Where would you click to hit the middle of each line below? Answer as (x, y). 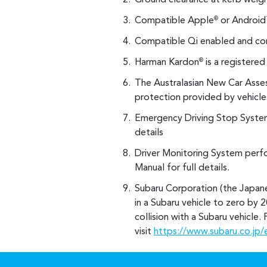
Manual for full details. (182, 168)
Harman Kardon (167, 63)
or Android (242, 21)
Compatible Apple (174, 21)
